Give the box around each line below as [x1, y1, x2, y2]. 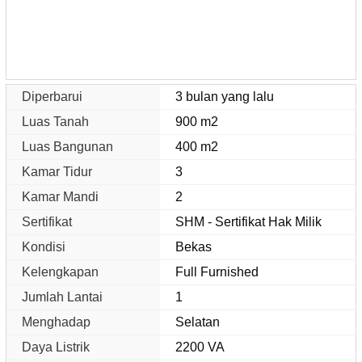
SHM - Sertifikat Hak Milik [175, 214, 322, 229]
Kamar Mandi [22, 189, 99, 204]
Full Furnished [175, 264, 259, 279]
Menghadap [22, 314, 90, 329]
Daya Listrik [22, 339, 90, 354]
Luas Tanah [22, 114, 89, 128]
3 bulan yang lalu [175, 89, 275, 103]
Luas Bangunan [22, 139, 113, 154]
